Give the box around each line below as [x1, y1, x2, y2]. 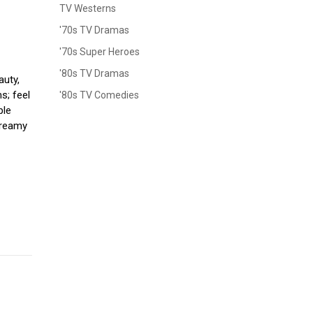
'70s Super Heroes [59, 46, 140, 58]
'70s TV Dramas [59, 24, 129, 36]
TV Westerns [59, 3, 116, 15]
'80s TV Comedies [59, 89, 139, 101]
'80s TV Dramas [59, 68, 129, 80]
